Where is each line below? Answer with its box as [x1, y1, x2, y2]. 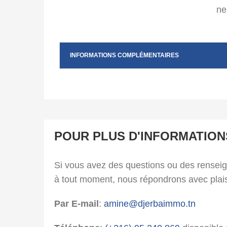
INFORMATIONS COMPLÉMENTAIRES [70, 52, 179, 59]
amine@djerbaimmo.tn [104, 199, 196, 209]
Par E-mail [54, 199, 99, 209]
